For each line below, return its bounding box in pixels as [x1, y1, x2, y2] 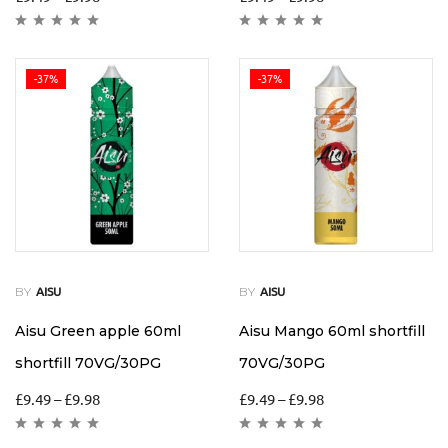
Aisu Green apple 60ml [15, 322, 181, 341]
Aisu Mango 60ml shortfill [239, 322, 425, 341]
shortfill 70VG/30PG [15, 354, 161, 373]
